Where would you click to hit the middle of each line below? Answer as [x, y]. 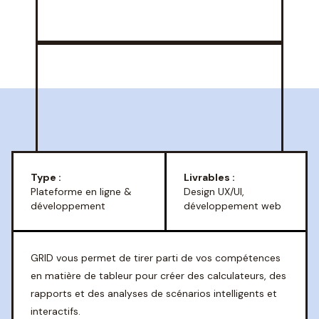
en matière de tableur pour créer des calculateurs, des [158, 276]
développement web [232, 206]
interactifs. [56, 311]
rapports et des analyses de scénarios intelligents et [154, 293]
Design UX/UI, [214, 192]
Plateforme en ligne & [81, 192]
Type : [46, 177]
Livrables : [209, 177]
